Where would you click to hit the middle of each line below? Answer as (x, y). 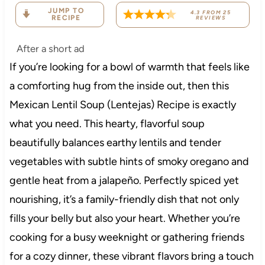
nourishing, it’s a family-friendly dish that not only (124, 199)
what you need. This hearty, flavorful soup (107, 123)
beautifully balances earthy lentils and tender (115, 142)
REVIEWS (210, 17)
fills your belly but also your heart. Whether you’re (125, 218)
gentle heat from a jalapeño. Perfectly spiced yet (124, 180)
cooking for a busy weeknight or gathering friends (127, 237)
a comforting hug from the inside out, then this (119, 85)
